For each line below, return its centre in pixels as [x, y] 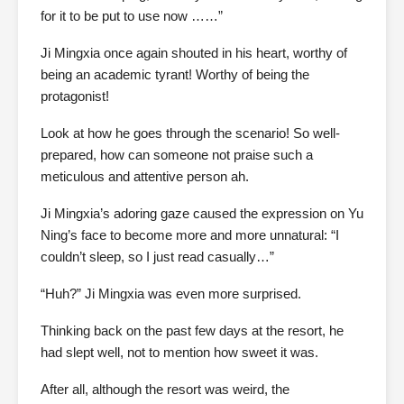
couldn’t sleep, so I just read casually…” [157, 257]
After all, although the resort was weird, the [165, 389]
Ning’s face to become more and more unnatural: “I [190, 235]
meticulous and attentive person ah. [145, 176]
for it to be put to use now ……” [132, 16]
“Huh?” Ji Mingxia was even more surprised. [171, 294]
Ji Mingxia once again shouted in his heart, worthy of [194, 53]
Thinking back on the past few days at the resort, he [192, 331]
